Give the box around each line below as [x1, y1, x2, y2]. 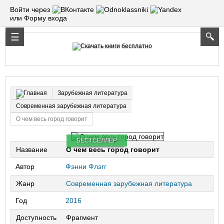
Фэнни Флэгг [65, 162, 106, 171]
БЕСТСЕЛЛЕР [76, 137, 117, 144]
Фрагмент [66, 213, 98, 222]
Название [16, 145, 47, 154]
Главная [23, 89, 47, 97]
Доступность [16, 213, 56, 222]
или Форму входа [10, 14, 67, 22]
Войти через [10, 5, 50, 13]
